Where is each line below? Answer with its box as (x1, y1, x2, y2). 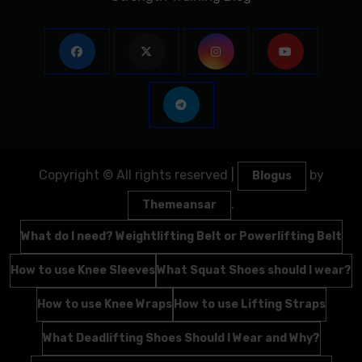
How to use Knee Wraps (36, 297, 172, 312)
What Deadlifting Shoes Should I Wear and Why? (42, 331, 320, 346)
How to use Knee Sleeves (11, 263, 155, 278)
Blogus (251, 169, 292, 183)
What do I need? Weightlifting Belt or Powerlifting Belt (20, 229, 342, 244)
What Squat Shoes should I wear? (157, 263, 351, 278)
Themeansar (142, 198, 217, 213)
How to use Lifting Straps (173, 297, 326, 312)
